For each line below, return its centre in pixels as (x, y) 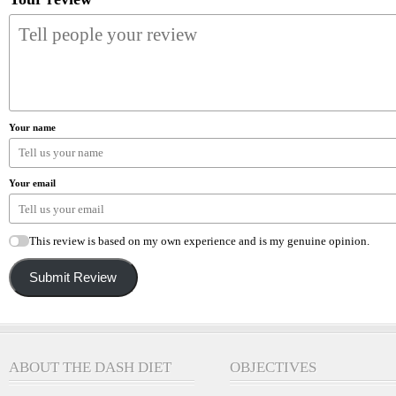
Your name (32, 127)
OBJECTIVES (273, 367)
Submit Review (73, 277)
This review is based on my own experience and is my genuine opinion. (199, 240)
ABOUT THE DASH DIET (90, 367)
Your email (32, 183)
